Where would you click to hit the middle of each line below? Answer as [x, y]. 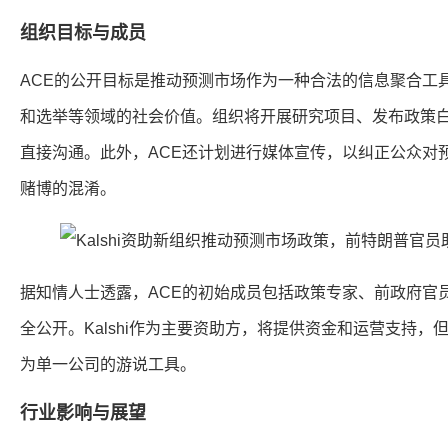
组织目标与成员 [83, 33]
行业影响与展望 [83, 413]
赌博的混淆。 [68, 188]
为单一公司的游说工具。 [108, 364]
